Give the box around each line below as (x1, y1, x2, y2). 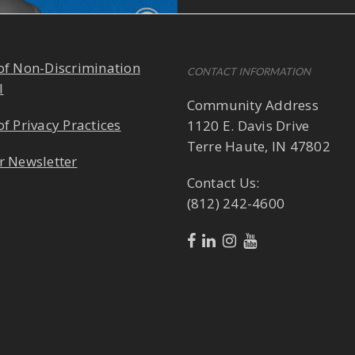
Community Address (186, 96, 319, 114)
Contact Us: (186, 174, 260, 192)
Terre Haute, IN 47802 (186, 137, 330, 155)
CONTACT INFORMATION (186, 65, 311, 78)
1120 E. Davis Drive (186, 116, 310, 135)
